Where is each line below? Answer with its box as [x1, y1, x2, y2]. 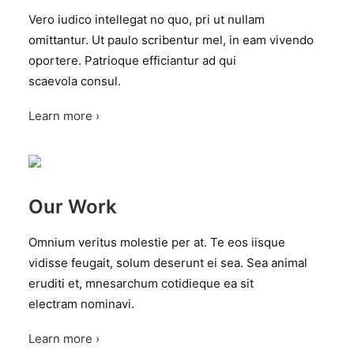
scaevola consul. [28, 73, 121, 88]
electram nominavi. [28, 296, 134, 311]
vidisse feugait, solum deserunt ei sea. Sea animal [28, 255, 307, 270]
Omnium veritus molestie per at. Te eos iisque [28, 235, 285, 250]
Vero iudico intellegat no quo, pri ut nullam [28, 12, 265, 27]
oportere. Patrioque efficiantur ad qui [28, 53, 236, 68]
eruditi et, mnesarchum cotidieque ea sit [28, 276, 254, 291]
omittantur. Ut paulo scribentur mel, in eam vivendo [28, 32, 314, 47]
